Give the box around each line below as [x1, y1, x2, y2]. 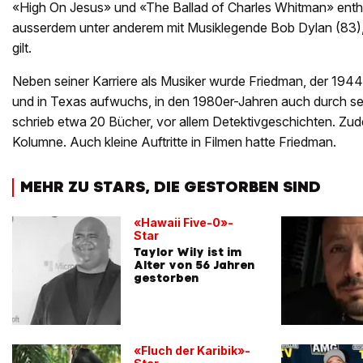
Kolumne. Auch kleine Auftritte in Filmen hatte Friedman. [12, 134, 336, 151]
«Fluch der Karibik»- [134, 343, 250, 357]
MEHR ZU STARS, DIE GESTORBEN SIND [20, 177, 321, 198]
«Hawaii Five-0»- [134, 215, 233, 229]
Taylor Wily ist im [134, 244, 241, 259]
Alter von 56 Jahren [134, 257, 254, 272]
